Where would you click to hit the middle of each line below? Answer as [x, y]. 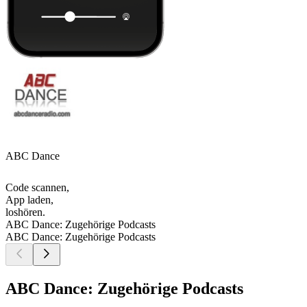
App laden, [29, 200]
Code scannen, [37, 188]
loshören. [25, 212]
